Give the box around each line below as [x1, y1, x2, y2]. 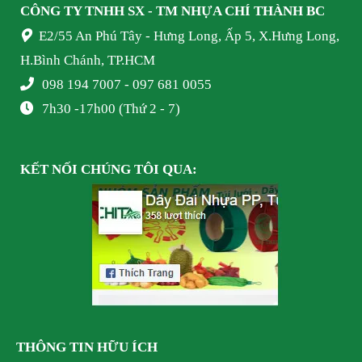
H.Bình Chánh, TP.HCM [20, 53, 155, 69]
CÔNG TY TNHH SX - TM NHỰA [20, 3, 225, 19]
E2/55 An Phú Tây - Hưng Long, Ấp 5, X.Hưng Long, [39, 28, 339, 44]
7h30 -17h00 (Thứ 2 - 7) [42, 101, 180, 117]
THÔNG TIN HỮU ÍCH [16, 339, 158, 356]
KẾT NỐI [20, 162, 81, 178]
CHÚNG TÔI [81, 162, 159, 178]
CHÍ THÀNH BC [225, 3, 325, 19]
